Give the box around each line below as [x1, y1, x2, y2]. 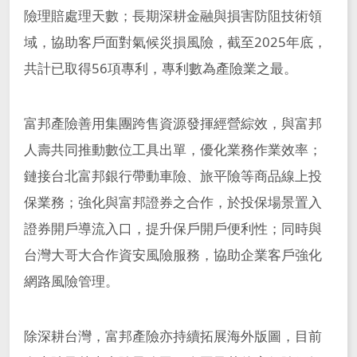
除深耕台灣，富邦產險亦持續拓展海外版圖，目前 [23, 326, 322, 345]
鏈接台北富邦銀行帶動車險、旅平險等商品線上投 [23, 166, 322, 185]
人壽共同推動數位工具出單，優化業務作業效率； [23, 139, 322, 159]
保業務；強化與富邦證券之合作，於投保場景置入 [23, 192, 322, 211]
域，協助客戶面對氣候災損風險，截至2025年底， [23, 33, 327, 52]
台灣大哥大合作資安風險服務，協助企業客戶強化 [23, 245, 322, 264]
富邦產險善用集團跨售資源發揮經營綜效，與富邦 [23, 113, 322, 132]
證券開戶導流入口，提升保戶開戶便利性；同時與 [23, 218, 322, 237]
